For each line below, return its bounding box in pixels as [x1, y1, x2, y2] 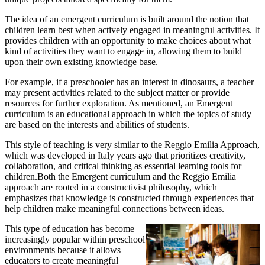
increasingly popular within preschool [5, 234, 145, 245]
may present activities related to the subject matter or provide [5, 88, 230, 98]
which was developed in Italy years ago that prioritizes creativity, [5, 150, 245, 161]
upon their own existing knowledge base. [5, 57, 158, 67]
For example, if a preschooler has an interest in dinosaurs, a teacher [5, 77, 254, 88]
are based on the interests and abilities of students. [5, 119, 189, 130]
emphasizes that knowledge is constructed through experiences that [5, 193, 254, 203]
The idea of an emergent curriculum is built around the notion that [5, 14, 249, 25]
